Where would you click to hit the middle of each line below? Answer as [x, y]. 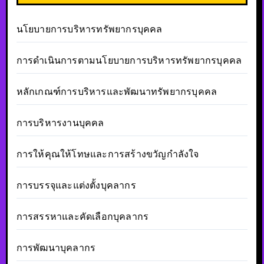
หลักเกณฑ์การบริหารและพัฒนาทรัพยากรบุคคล [117, 91]
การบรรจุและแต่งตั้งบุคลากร [76, 185]
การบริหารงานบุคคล [60, 123]
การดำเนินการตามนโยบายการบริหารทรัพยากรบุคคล [129, 60]
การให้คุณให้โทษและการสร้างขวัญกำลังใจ [108, 154]
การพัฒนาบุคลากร [56, 247]
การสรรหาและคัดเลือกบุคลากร [82, 216]
